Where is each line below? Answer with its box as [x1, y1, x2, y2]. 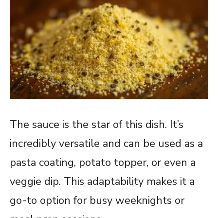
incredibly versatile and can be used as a [10, 136, 203, 151]
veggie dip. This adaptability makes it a [10, 174, 195, 189]
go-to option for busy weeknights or [10, 193, 184, 208]
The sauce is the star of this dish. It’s [10, 117, 183, 132]
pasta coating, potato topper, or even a [10, 155, 196, 170]
